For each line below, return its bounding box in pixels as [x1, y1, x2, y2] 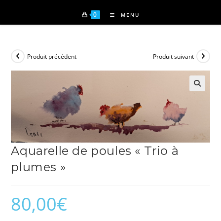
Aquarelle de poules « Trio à [11, 143, 179, 158]
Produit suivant [152, 52, 194, 61]
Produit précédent [27, 52, 77, 61]
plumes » [11, 159, 66, 174]
